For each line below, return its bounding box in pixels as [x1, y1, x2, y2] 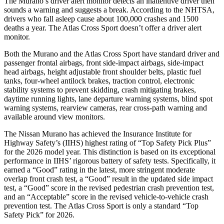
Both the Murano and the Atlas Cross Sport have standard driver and [4, 49, 219, 58]
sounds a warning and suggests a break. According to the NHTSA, [4, 5, 214, 14]
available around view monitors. [4, 112, 105, 121]
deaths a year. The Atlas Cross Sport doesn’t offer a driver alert [4, 23, 201, 32]
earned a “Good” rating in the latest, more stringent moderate [4, 165, 195, 174]
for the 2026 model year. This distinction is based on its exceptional [4, 147, 215, 156]
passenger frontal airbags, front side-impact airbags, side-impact [4, 58, 203, 67]
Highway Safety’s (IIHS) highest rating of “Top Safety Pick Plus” [4, 138, 211, 147]
